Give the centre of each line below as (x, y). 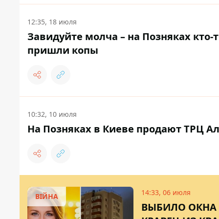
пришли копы (63, 50)
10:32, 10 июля (52, 114)
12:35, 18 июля (52, 22)
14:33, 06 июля (166, 193)
